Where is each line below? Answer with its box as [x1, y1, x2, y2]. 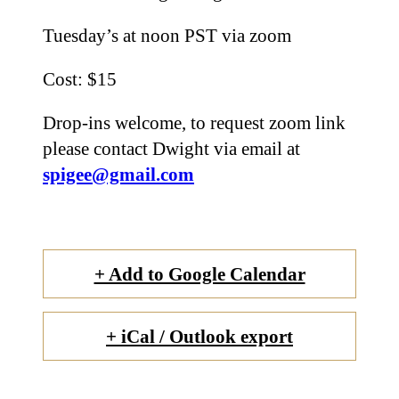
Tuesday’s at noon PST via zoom [43, 25, 296, 46]
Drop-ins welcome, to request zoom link [43, 112, 346, 134]
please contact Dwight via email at [43, 138, 300, 159]
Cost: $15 [43, 69, 117, 90]
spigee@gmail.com [43, 164, 194, 185]
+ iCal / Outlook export [106, 326, 293, 347]
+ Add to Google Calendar [94, 264, 305, 285]
